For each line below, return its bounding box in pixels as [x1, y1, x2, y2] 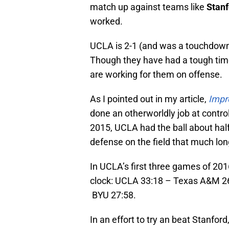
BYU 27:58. [90, 190, 136, 201]
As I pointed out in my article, [90, 94, 209, 105]
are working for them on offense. [90, 69, 222, 80]
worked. [90, 16, 123, 27]
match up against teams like [90, 2, 207, 13]
